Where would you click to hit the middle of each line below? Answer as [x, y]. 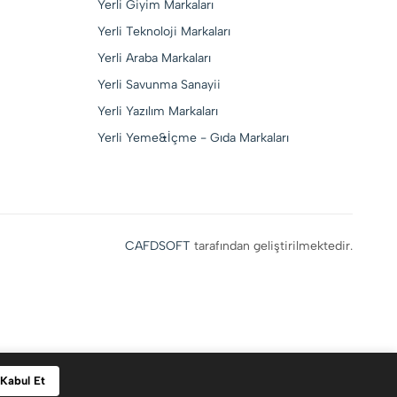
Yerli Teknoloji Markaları [163, 31]
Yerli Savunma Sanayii [159, 85]
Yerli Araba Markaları [154, 58]
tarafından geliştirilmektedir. [272, 246]
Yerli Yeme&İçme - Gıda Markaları [193, 138]
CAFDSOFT [158, 246]
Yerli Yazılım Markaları [157, 111]
